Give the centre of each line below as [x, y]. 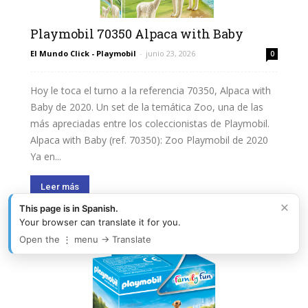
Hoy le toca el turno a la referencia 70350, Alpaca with [151, 90]
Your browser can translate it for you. [100, 222]
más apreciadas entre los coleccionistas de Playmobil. [150, 123]
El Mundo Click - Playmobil [83, 53]
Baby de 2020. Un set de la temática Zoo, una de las [147, 107]
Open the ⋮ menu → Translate [85, 239]
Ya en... [46, 156]
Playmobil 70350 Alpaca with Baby [137, 33]
